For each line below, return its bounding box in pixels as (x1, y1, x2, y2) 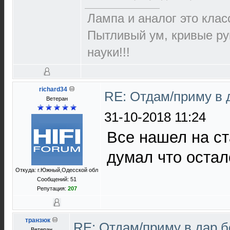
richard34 (39, 86, 67, 93)
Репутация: (36, 185, 68, 191)
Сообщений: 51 (37, 176, 76, 182)
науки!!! (87, 45, 130, 59)
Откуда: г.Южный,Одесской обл (15, 167, 98, 173)
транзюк (25, 217, 50, 224)
